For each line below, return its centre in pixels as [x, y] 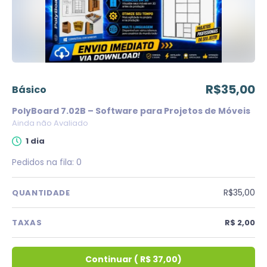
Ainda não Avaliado [50, 123]
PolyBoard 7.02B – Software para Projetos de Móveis [131, 111]
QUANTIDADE [41, 193]
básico [32, 89]
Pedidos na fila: [44, 162]
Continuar [109, 259]
